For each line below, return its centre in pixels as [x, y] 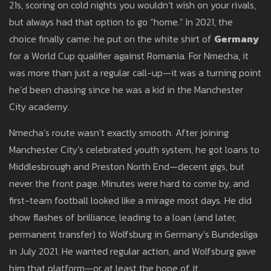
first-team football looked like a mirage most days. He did [130, 201]
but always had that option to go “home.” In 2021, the [121, 22]
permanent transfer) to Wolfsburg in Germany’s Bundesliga [133, 234]
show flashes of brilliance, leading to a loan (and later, [122, 217]
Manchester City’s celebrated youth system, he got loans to [134, 150]
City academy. [39, 107]
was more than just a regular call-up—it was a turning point [135, 73]
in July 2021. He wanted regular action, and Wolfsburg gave [132, 251]
